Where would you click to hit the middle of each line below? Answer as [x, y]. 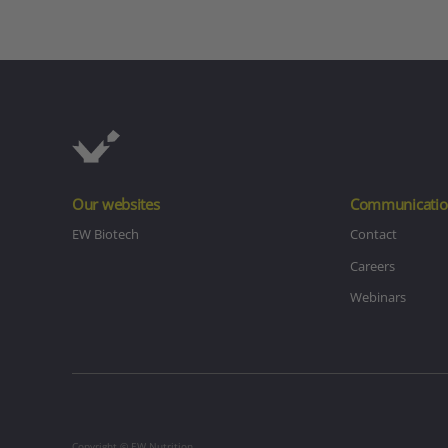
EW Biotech [105, 234]
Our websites [116, 204]
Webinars [377, 297]
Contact [373, 234]
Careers [372, 265]
